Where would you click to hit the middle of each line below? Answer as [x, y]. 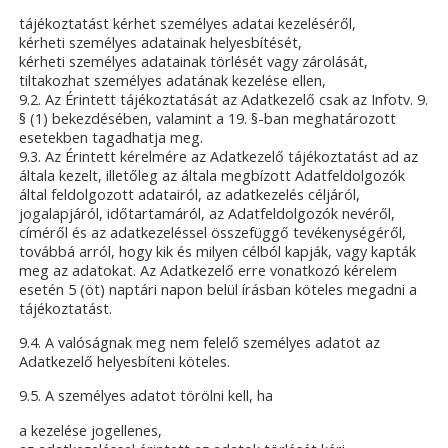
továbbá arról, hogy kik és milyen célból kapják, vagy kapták [218, 251]
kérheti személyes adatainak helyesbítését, [161, 42]
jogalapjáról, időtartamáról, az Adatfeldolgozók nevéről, [207, 213]
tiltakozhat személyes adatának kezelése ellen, [173, 80]
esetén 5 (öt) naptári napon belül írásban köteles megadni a [218, 289]
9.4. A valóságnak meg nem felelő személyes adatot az [200, 343]
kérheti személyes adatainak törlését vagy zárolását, [194, 61]
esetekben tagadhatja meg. [111, 137]
